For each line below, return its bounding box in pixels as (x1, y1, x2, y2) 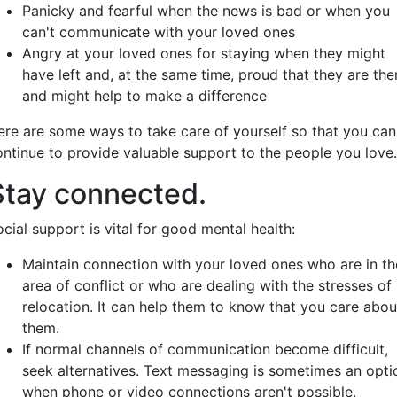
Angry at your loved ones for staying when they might (22, 44, 385, 62)
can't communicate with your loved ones (22, 23, 295, 41)
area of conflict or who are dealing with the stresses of (22, 276, 392, 294)
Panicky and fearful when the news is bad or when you (22, 2, 390, 19)
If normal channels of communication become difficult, (22, 340, 388, 358)
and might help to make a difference (22, 87, 267, 105)
